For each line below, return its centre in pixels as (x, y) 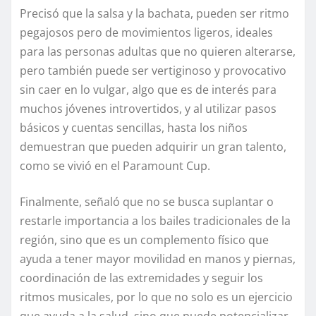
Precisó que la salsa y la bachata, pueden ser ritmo (154, 14)
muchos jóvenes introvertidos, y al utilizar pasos (148, 109)
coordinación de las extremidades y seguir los (141, 278)
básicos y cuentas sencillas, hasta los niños (134, 128)
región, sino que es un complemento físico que (144, 240)
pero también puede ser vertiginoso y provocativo (153, 71)
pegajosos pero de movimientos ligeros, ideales (146, 33)
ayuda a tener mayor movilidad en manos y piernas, (158, 259)
